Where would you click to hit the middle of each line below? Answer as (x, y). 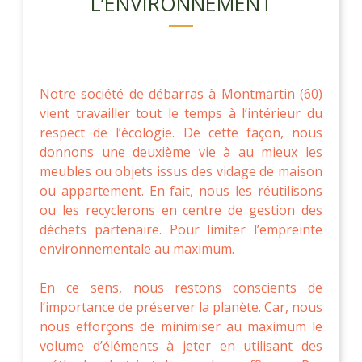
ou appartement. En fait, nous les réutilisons (181, 190)
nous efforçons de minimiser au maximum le (181, 326)
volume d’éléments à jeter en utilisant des (181, 345)
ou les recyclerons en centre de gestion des (181, 210)
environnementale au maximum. (137, 248)
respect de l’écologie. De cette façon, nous (181, 132)
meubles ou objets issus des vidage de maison (181, 171)
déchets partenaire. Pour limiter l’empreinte (181, 229)
